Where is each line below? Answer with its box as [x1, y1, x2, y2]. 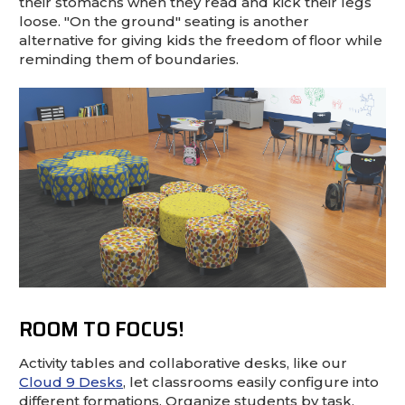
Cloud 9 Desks [19, 373, 123, 391]
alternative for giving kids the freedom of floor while [19, 32, 382, 49]
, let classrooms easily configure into [123, 373, 379, 391]
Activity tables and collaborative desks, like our [19, 354, 347, 372]
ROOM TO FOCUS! [19, 314, 185, 346]
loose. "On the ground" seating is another [19, 13, 309, 30]
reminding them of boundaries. [19, 51, 239, 68]
